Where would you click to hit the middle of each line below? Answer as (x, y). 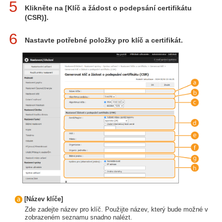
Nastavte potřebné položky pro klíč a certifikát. (104, 40)
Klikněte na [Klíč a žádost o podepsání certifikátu (108, 8)
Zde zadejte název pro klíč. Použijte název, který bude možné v (116, 210)
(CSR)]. (37, 17)
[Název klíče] (44, 199)
